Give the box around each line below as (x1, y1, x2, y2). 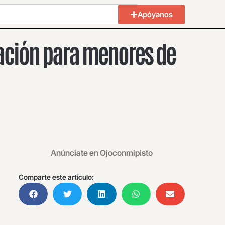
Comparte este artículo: (19, 173, 94, 181)
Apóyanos (138, 9, 173, 19)
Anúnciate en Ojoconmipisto (51, 148, 153, 158)
